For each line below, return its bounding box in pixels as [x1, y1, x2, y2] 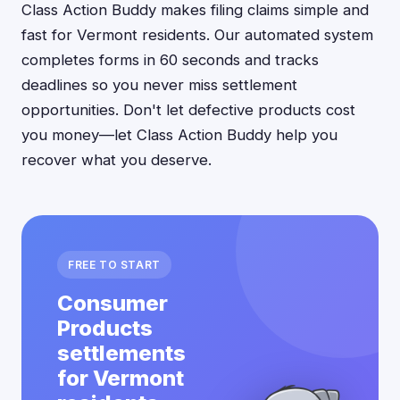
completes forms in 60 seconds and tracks [21, 51, 319, 69]
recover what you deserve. [21, 151, 212, 169]
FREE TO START [68, 258, 161, 271]
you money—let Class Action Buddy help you [21, 126, 337, 144]
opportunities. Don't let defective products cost [21, 101, 355, 119]
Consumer [57, 290, 168, 316]
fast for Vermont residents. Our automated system [21, 26, 373, 44]
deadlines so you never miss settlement [21, 76, 297, 94]
